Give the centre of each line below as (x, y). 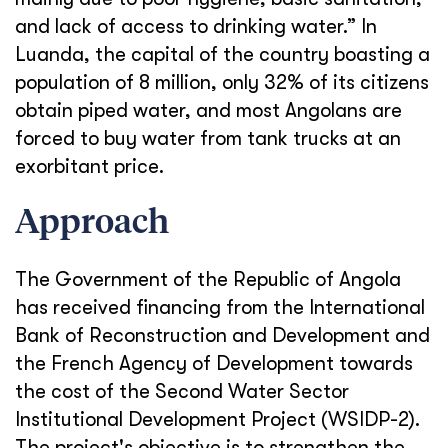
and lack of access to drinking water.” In (196, 26)
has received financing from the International (220, 307)
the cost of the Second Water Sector (182, 391)
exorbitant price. (89, 166)
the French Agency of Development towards (214, 363)
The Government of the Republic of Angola (208, 279)
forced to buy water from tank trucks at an (208, 138)
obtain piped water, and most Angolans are (208, 110)
